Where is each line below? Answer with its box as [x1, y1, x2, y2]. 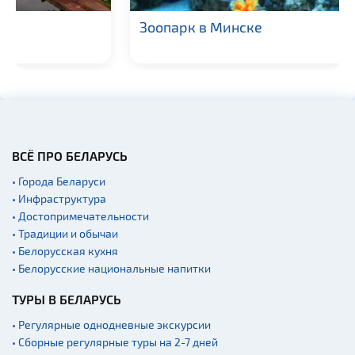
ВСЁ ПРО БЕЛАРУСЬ [12, 147, 128, 163]
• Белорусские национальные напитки [12, 261, 211, 275]
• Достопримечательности [12, 208, 149, 223]
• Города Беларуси [12, 174, 105, 188]
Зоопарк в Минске [35, 18, 158, 36]
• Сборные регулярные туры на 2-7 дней [12, 334, 218, 349]
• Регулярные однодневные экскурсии [12, 317, 211, 331]
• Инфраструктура [12, 191, 106, 205]
